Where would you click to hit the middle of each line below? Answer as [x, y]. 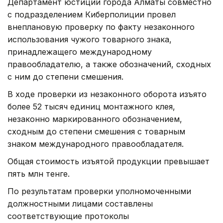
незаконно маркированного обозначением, [95, 119]
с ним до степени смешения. [65, 76]
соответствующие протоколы [68, 216]
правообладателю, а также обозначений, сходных [109, 64]
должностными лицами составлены [80, 203]
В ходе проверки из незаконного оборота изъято [107, 94]
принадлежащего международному [80, 52]
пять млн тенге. [39, 173]
